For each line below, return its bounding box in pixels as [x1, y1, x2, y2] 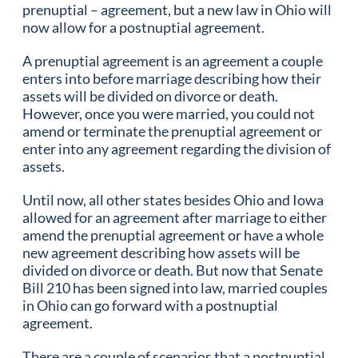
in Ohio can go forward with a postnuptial [22, 296, 278, 314]
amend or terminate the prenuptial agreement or [22, 121, 322, 140]
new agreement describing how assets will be [22, 243, 300, 261]
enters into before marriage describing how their [22, 69, 321, 87]
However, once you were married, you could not [22, 104, 315, 122]
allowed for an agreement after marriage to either [22, 208, 327, 226]
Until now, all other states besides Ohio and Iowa [22, 190, 324, 209]
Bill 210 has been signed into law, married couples [22, 278, 328, 296]
